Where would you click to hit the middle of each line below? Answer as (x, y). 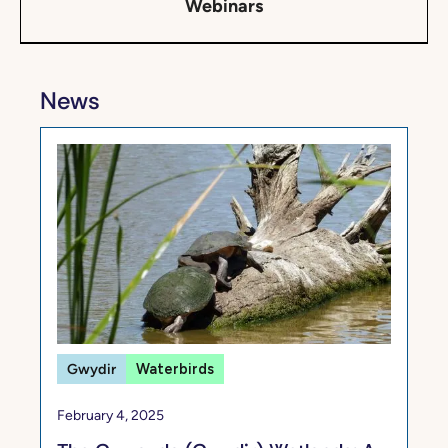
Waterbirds (175, 368)
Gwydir (91, 368)
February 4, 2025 (110, 415)
